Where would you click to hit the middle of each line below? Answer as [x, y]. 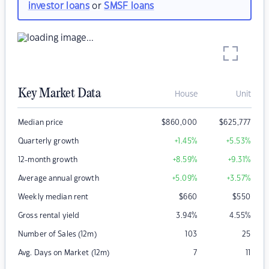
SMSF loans [129, 6]
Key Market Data [59, 94]
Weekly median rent [53, 197]
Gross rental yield [49, 216]
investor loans [59, 6]
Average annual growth [59, 179]
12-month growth [48, 160]
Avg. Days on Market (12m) [64, 253]
